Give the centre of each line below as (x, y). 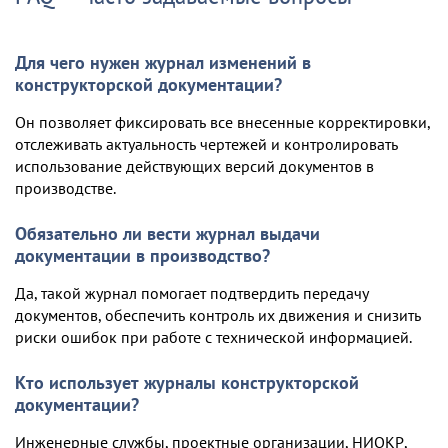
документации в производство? (142, 255)
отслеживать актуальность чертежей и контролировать (206, 143)
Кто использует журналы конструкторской (187, 382)
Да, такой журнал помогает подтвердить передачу (192, 292)
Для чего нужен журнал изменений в (163, 62)
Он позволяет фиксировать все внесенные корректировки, (222, 121)
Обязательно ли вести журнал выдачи (167, 233)
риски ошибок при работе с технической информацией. (213, 336)
